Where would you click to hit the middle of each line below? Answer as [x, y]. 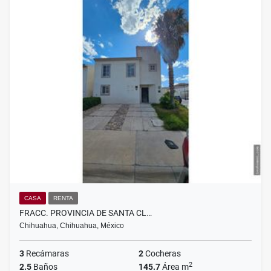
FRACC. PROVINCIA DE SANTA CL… [86, 213]
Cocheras [162, 254]
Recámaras [47, 254]
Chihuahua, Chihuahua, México [72, 226]
